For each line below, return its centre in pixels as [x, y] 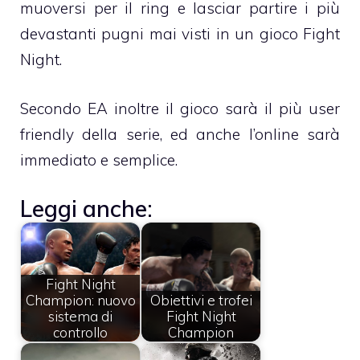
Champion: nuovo [80, 300]
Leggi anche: [86, 209]
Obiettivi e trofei [201, 300]
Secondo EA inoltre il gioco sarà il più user [180, 108]
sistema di [80, 316]
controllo [80, 332]
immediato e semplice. [99, 160]
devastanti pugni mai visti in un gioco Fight [180, 34]
